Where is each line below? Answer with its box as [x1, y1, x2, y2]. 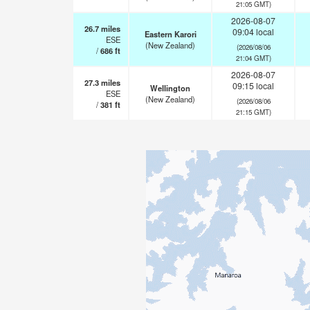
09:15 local [232, 80, 274, 91]
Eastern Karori [144, 28, 197, 39]
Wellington [150, 82, 190, 93]
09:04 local [232, 26, 274, 37]
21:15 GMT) [235, 107, 271, 117]
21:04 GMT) [235, 53, 271, 63]
